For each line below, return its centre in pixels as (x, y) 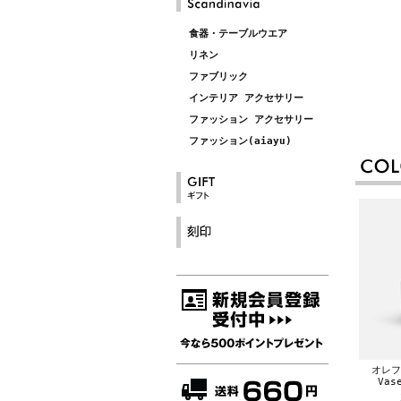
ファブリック (218, 77)
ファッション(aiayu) (240, 141)
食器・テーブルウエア (238, 34)
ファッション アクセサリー (251, 119)
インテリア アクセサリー (246, 98)
